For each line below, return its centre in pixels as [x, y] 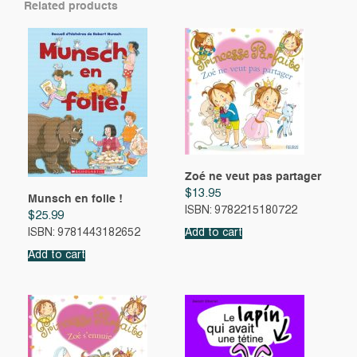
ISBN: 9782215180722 [241, 211]
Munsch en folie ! [75, 199]
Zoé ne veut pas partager [253, 177]
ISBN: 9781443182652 [84, 233]
